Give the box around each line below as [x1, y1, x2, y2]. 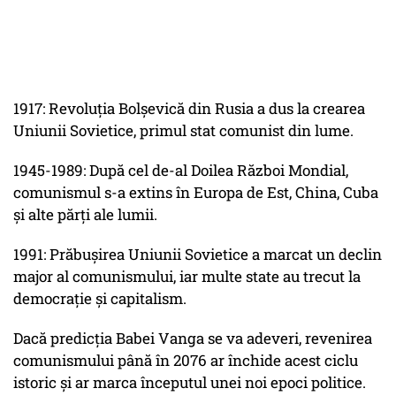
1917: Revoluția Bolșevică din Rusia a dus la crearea [13, 98, 365, 119]
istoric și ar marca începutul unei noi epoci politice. [13, 372, 366, 393]
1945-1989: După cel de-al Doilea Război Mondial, [13, 160, 348, 181]
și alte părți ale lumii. [13, 204, 157, 225]
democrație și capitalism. [13, 288, 187, 309]
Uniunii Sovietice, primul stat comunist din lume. [13, 120, 354, 141]
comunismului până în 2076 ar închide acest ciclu [13, 350, 358, 371]
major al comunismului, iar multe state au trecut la [13, 266, 361, 287]
